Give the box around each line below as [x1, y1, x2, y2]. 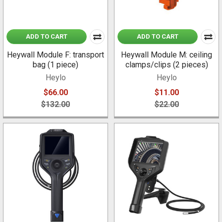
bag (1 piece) [33, 60, 78, 70]
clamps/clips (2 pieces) [125, 60, 208, 70]
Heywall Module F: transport [7, 50, 104, 60]
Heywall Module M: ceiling [121, 50, 212, 60]
